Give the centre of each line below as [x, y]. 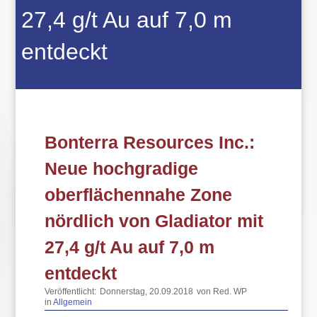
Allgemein [73, 302]
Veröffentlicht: [71, 292]
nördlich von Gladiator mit [154, 221]
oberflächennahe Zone [139, 195]
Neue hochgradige [122, 168]
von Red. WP [222, 292]
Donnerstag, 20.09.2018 [147, 292]
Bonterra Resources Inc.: [150, 142]
